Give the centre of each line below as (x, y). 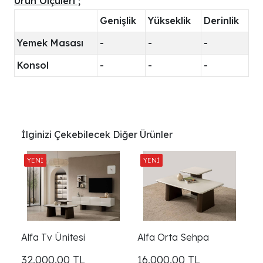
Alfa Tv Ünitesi (53, 237)
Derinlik (221, 21)
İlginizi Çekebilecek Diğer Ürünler (97, 135)
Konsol (33, 65)
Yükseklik (169, 21)
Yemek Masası (50, 43)
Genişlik (118, 21)
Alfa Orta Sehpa (173, 237)
